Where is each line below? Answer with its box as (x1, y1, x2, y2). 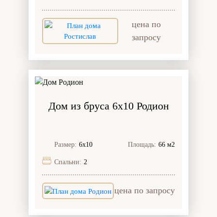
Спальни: (54, 158, 81, 166)
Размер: (54, 140, 77, 148)
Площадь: (128, 140, 156, 148)
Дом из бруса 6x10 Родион (48, 99, 169, 112)
